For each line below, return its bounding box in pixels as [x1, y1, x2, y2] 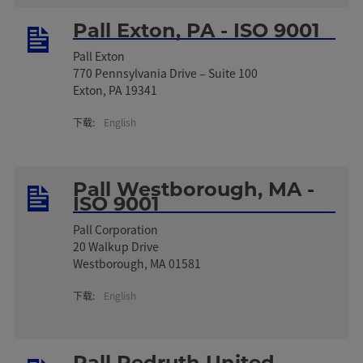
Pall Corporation [73, 220, 159, 237]
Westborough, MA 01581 [73, 254, 202, 271]
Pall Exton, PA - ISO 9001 [73, 18, 320, 42]
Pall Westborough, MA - [73, 177, 315, 201]
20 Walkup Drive [73, 237, 160, 254]
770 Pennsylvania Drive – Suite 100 [73, 64, 258, 81]
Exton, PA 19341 [73, 81, 158, 98]
